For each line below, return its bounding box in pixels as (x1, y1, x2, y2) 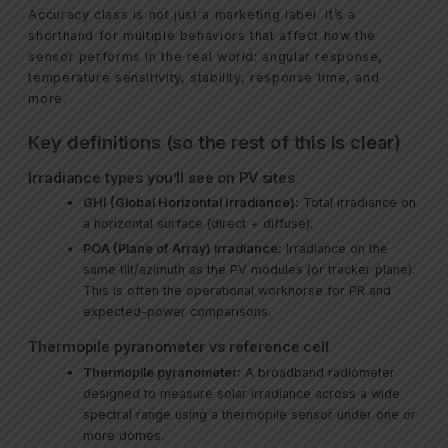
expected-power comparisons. (83, 304, 272, 320)
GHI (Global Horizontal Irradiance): (83, 195, 300, 211)
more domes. (83, 427, 165, 443)
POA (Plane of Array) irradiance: (83, 241, 283, 257)
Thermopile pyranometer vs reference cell (28, 338, 329, 356)
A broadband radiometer (241, 364, 396, 380)
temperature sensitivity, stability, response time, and (28, 70, 380, 86)
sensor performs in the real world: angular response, (28, 49, 384, 65)
